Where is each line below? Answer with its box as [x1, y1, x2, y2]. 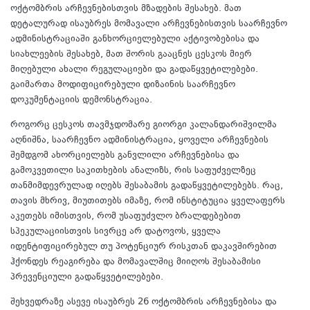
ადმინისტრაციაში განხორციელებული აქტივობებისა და [10, 32, 259, 46]
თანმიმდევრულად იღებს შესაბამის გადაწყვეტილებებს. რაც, [10, 179, 283, 193]
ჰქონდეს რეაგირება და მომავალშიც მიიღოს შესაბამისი [10, 255, 261, 269]
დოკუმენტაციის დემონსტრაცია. [10, 93, 152, 107]
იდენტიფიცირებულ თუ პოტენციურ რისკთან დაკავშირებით [10, 239, 277, 254]
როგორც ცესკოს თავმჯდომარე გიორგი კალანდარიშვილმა [10, 118, 277, 132]
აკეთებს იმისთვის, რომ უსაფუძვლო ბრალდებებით [10, 209, 241, 224]
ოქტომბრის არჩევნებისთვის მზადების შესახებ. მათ [10, 1, 241, 16]
